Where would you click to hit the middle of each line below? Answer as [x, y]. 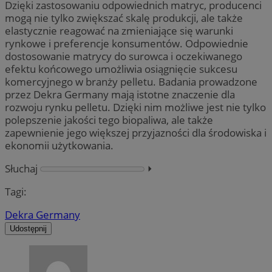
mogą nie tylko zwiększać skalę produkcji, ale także [124, 18]
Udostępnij [28, 229]
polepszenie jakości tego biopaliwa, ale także [109, 120]
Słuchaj [21, 168]
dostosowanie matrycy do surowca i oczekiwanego [124, 56]
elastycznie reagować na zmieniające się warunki [119, 30]
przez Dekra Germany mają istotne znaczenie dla [120, 94]
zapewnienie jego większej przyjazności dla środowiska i [136, 132]
